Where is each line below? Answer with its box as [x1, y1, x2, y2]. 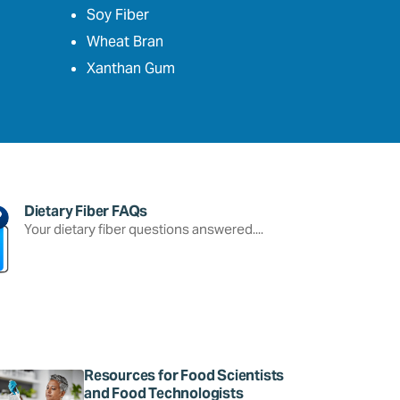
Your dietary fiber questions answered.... [23, 220, 263, 237]
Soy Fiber [87, 4, 149, 24]
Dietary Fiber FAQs [23, 201, 148, 221]
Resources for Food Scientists [84, 365, 285, 385]
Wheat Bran [87, 31, 163, 51]
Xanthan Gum [87, 58, 175, 78]
